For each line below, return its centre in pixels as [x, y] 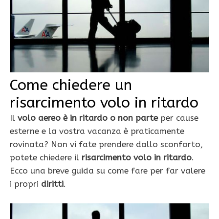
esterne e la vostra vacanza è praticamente [97, 131]
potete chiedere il [46, 158]
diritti [52, 184]
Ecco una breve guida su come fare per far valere [108, 171]
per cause [178, 118]
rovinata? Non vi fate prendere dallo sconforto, [106, 144]
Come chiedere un [71, 85]
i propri [25, 184]
